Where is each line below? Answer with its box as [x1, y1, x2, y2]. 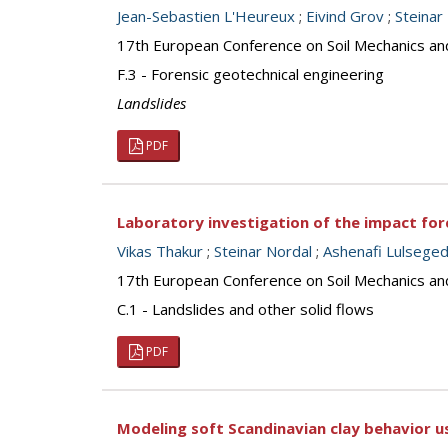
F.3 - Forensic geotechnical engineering [117, 64, 384, 84]
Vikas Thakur [117, 241, 203, 261]
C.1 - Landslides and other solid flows [117, 299, 374, 319]
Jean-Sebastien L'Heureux [117, 6, 295, 26]
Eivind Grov [306, 6, 384, 26]
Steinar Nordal [214, 241, 312, 261]
